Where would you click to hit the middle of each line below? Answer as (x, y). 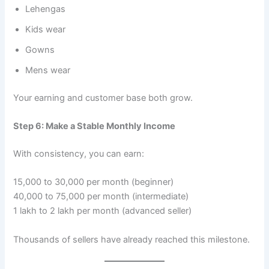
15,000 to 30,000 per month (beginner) (94, 182)
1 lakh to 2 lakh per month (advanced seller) (103, 211)
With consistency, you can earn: (79, 154)
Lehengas (46, 9)
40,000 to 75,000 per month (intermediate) (101, 197)
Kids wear (46, 29)
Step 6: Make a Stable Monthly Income (95, 126)
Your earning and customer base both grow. (103, 98)
